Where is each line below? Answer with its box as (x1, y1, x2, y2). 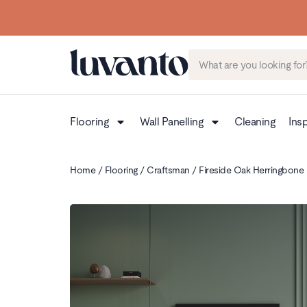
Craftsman (147, 164, 190, 175)
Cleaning (234, 115, 275, 128)
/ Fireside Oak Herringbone (189, 164, 304, 175)
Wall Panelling (140, 115, 203, 128)
